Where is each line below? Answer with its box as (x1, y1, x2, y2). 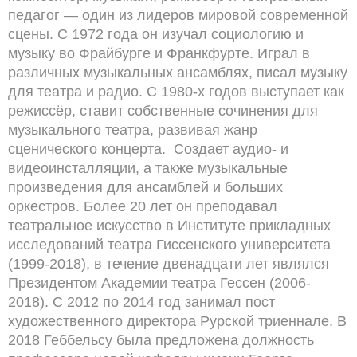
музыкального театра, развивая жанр (8, 122, 257, 138)
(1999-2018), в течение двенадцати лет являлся (8, 256, 329, 272)
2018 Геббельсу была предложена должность (8, 332, 314, 348)
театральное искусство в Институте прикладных (8, 218, 331, 233)
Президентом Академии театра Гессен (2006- (8, 275, 311, 291)
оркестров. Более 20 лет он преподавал (8, 198, 277, 214)
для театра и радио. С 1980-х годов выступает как (8, 84, 344, 100)
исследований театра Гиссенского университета (8, 237, 331, 253)
